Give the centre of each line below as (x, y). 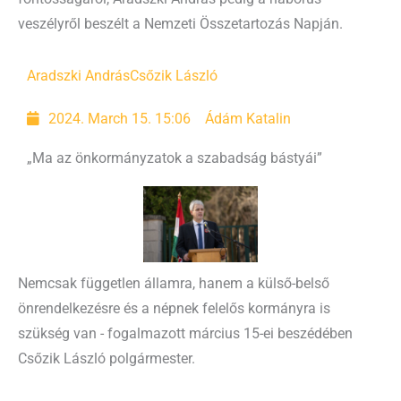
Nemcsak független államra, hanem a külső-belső (174, 284)
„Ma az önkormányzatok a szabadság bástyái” (175, 158)
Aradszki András (78, 76)
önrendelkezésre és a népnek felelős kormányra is (174, 309)
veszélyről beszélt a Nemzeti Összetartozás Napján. (180, 24)
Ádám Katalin (248, 119)
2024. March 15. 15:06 (120, 119)
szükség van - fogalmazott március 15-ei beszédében (185, 334)
